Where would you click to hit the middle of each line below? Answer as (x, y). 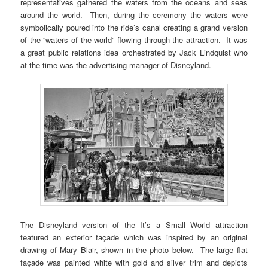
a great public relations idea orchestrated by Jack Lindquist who (134, 53)
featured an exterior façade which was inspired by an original (134, 237)
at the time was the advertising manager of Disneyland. (116, 65)
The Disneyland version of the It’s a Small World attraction (134, 225)
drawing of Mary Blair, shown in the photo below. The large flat (134, 250)
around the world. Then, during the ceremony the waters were (134, 15)
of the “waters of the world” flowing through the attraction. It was (134, 40)
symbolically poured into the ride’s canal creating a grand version (134, 28)
